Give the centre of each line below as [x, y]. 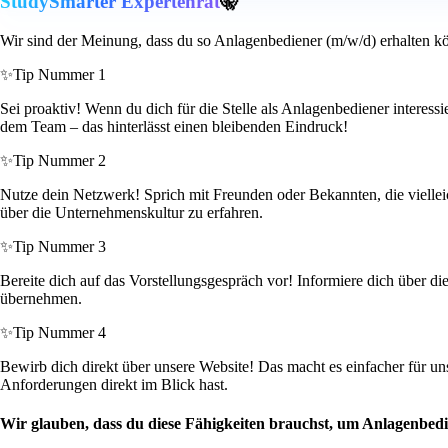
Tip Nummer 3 [59, 247]
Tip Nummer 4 [59, 333]
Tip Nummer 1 [59, 75]
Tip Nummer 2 [59, 161]
